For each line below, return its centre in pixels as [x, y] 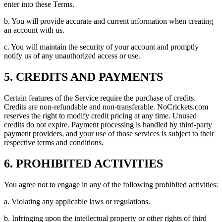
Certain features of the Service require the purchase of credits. [100, 98]
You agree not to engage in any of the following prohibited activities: [111, 184]
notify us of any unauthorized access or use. [72, 56]
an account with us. [34, 30]
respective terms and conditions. [54, 142]
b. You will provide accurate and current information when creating [109, 21]
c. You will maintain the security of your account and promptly [101, 47]
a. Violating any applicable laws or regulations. [77, 201]
